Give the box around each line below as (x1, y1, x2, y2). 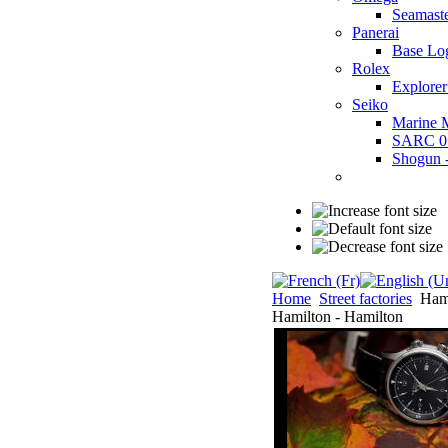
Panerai (352, 23, 399, 41)
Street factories (319, 289, 412, 307)
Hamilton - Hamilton (272, 307, 403, 325)
